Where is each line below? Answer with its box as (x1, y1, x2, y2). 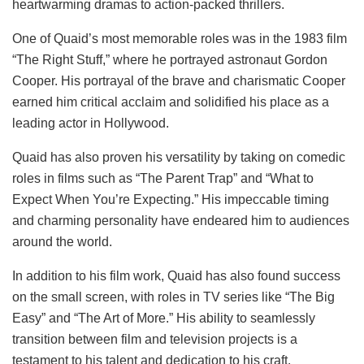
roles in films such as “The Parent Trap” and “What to (12, 171, 314, 185)
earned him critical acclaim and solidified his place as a (12, 94, 329, 109)
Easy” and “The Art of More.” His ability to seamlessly (12, 310, 315, 325)
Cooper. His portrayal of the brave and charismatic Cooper (12, 73, 345, 88)
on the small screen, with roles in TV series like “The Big (12, 289, 335, 304)
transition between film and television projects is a (12, 331, 297, 346)
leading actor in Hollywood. (12, 115, 169, 130)
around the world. (12, 234, 112, 249)
